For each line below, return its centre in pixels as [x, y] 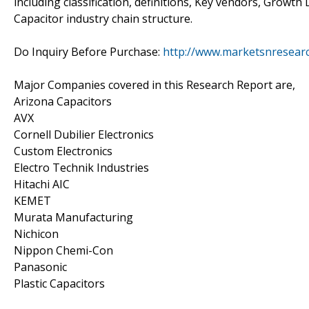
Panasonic [40, 267]
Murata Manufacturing [73, 217]
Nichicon [36, 233]
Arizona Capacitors [63, 101]
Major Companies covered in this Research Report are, [154, 84]
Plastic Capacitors [59, 283]
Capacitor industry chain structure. [103, 18]
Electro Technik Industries [81, 167]
